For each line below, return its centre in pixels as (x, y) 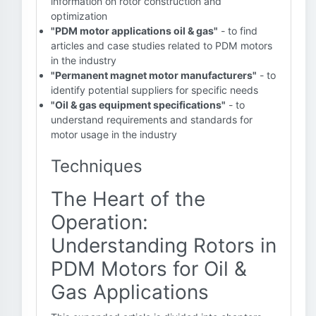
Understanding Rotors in (164, 245)
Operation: (99, 222)
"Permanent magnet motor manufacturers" (154, 75)
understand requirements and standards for (152, 120)
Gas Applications (130, 292)
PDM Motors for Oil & (149, 269)
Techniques (97, 166)
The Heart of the (128, 199)
